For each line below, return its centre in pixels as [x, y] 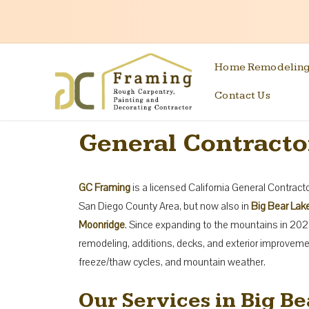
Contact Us [242, 96]
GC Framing [104, 187]
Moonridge [102, 225]
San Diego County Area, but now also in [165, 206]
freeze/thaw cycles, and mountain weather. [172, 262]
